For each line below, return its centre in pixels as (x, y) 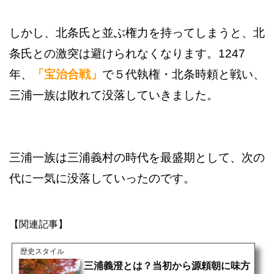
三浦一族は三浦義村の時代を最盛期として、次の (137, 158)
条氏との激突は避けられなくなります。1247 (127, 54)
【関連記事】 (39, 224)
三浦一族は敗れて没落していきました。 (114, 95)
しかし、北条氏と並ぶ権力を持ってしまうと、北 (137, 33)
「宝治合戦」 (67, 75)
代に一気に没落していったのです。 (102, 179)
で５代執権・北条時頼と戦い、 (183, 75)
